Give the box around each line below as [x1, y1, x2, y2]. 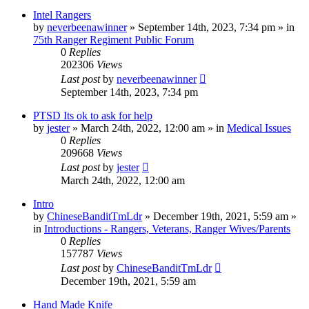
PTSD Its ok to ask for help [33, 109, 152, 121]
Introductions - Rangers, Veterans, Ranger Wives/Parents [44, 222, 290, 235]
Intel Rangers [33, 8, 91, 21]
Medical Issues [227, 121, 291, 134]
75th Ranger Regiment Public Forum [33, 33, 194, 46]
